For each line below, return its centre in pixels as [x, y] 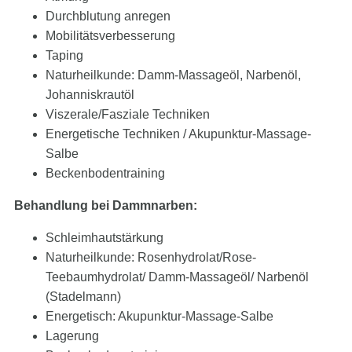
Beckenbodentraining [105, 174]
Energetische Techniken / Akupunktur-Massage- [178, 134]
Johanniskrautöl [90, 95]
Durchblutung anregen [108, 16]
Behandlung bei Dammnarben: [106, 206]
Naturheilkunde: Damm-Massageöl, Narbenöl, [173, 75]
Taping [64, 56]
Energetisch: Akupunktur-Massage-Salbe [159, 317]
